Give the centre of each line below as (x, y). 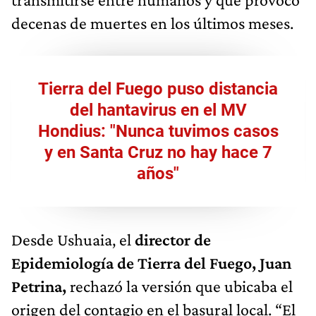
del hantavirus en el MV (158, 110)
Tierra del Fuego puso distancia (158, 89)
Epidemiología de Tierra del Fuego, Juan (151, 263)
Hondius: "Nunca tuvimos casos (158, 132)
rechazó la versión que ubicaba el (181, 286)
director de (171, 240)
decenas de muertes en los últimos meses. (152, 23)
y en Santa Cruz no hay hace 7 (158, 153)
